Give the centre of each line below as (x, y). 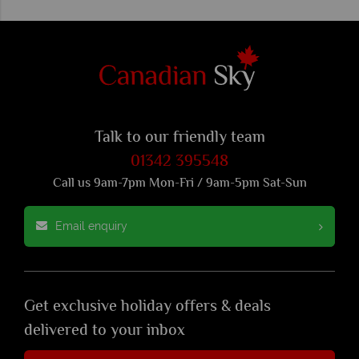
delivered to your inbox (105, 332)
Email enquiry (91, 226)
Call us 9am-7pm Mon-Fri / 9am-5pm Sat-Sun (179, 184)
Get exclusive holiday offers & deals (147, 308)
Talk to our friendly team (179, 139)
